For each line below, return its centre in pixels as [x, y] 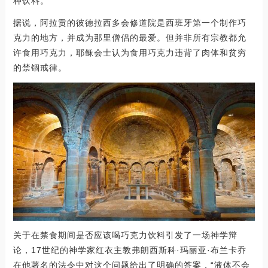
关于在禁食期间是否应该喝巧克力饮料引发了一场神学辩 [125, 235]
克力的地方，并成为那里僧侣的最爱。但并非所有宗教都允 [130, 38]
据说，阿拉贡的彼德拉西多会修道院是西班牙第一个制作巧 [130, 23]
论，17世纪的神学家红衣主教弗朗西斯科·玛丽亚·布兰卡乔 [130, 250]
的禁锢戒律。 [40, 68]
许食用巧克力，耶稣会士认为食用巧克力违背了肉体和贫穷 [130, 53]
